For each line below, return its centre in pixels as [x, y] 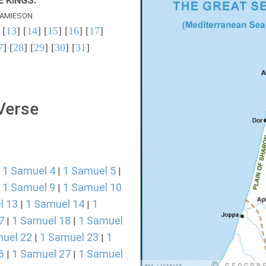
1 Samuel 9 [29, 187]
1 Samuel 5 [89, 171]
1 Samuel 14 [55, 204]
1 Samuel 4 [29, 171]
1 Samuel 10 [92, 187]
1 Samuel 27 [41, 254]
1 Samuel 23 [69, 237]
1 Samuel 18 [41, 221]
